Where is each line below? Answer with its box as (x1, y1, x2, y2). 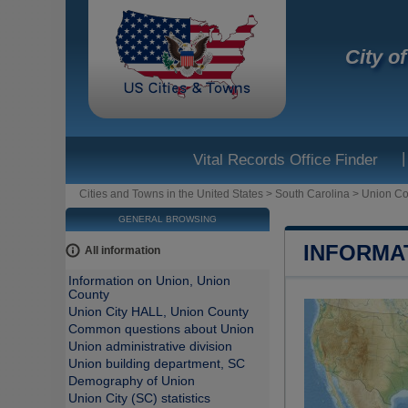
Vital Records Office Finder (193, 151, 378, 168)
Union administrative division (68, 340, 232, 353)
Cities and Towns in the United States (79, 188, 263, 200)
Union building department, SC (68, 357, 245, 371)
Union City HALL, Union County (68, 305, 249, 319)
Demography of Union (68, 374, 195, 388)
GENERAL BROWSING (118, 214, 217, 224)
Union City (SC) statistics (68, 392, 210, 405)
